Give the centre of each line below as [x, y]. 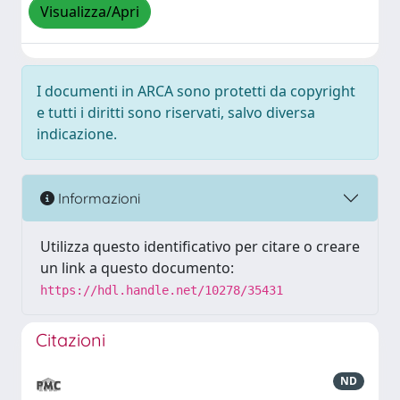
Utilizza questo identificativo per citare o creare [200, 246]
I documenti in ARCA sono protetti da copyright [196, 91]
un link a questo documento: [137, 268]
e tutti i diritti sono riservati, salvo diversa [176, 112]
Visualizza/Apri [90, 12]
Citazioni [71, 340]
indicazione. [77, 134]
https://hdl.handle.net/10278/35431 [162, 290]
